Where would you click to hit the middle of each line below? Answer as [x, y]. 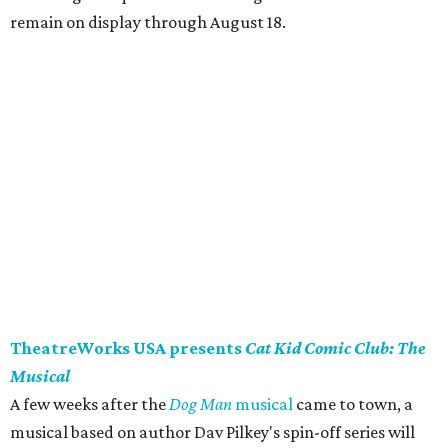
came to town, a [353, 404]
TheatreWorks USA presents [127, 348]
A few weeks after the [89, 404]
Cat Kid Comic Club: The [335, 348]
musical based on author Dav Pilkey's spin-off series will [212, 432]
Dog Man [202, 404]
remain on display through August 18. [148, 22]
